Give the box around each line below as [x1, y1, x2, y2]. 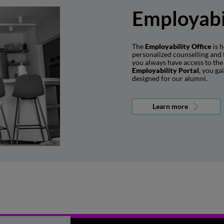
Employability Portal [132, 66, 199, 74]
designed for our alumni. [132, 74, 207, 82]
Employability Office [145, 42, 211, 50]
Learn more [152, 102, 188, 110]
